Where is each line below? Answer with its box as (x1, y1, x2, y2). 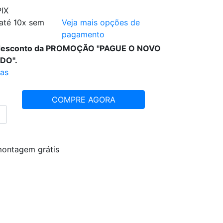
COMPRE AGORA (51, 94, 115, 105)
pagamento (61, 29, 105, 39)
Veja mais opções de (61, 17, 140, 27)
